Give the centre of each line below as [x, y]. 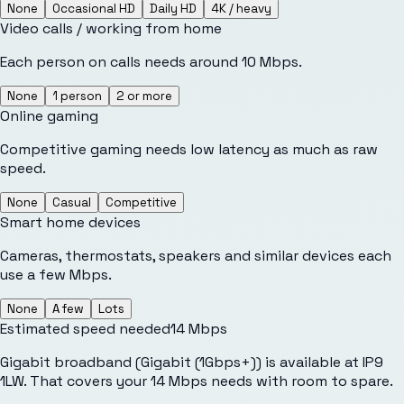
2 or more [144, 96]
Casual [72, 202]
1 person [77, 96]
